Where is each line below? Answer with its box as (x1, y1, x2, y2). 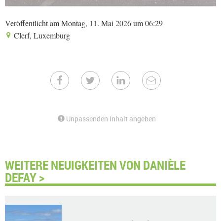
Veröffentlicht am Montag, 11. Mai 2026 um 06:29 (5, 18, 163, 29)
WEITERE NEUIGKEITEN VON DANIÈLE (5, 156, 185, 174)
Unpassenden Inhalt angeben (65, 114, 156, 124)
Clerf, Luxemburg (12, 30, 70, 41)
